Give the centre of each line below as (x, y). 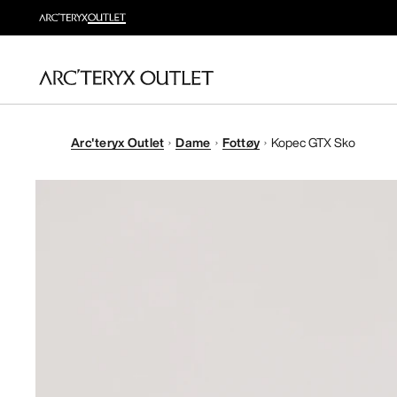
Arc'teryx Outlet (118, 142)
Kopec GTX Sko (314, 142)
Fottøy (241, 142)
